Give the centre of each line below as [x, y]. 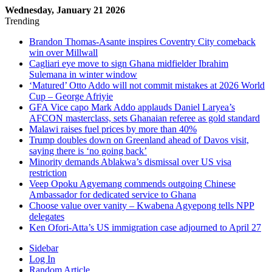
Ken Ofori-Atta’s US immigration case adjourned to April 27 [145, 227]
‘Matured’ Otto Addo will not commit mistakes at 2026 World [147, 85]
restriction [48, 173]
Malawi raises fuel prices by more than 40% [113, 129]
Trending [22, 21]
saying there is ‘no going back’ [88, 151]
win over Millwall [63, 53]
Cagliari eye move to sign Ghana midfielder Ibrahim [129, 63]
